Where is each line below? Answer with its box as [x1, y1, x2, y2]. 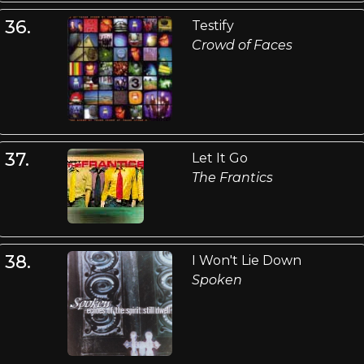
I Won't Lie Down [191, 253, 301, 269]
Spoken [191, 272, 242, 288]
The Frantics [191, 170, 273, 186]
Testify [191, 17, 234, 33]
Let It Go [191, 150, 248, 167]
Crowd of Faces [191, 37, 292, 53]
